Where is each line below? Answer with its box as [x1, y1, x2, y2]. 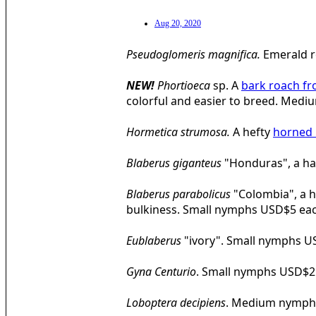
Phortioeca [157, 78, 213, 94]
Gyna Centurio [126, 264, 196, 280]
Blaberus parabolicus [126, 186, 231, 202]
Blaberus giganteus [126, 155, 221, 171]
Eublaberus [126, 233, 181, 249]
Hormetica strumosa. [126, 124, 233, 140]
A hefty [233, 124, 273, 140]
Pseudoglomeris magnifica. [126, 47, 263, 63]
